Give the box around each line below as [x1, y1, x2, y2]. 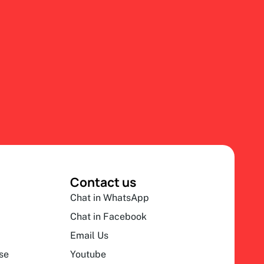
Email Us [70, 229, 109, 241]
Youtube [70, 248, 107, 260]
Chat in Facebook [70, 210, 147, 222]
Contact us [70, 173, 137, 190]
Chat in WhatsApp [70, 192, 150, 203]
